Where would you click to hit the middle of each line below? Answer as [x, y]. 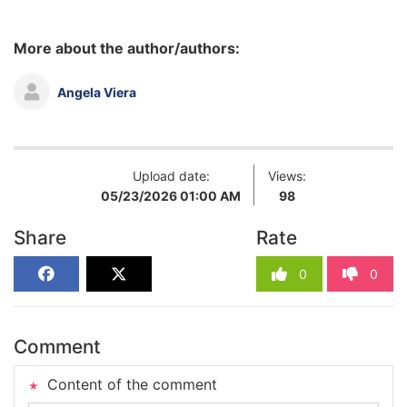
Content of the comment [130, 384]
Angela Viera [97, 92]
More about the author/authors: [127, 48]
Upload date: [171, 176]
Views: [287, 176]
